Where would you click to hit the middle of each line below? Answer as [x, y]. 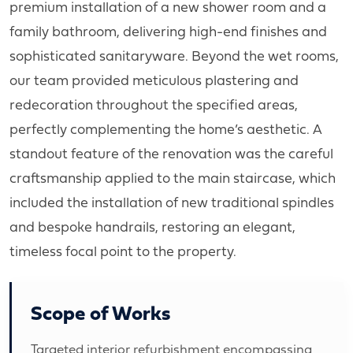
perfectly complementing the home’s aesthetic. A [166, 128]
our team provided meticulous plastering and [154, 79]
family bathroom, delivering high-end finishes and [168, 30]
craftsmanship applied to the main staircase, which [173, 177]
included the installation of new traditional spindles [172, 201]
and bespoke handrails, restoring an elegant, [152, 226]
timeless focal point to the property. [123, 250]
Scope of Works [100, 312]
